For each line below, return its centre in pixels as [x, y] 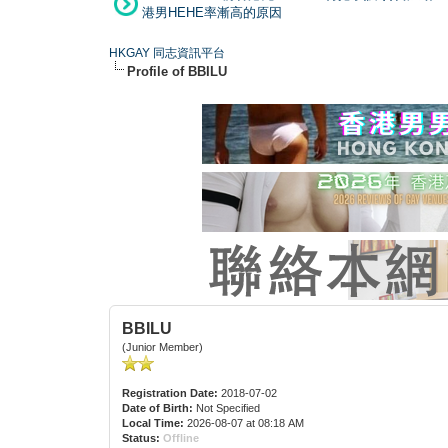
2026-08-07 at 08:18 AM [244, 422]
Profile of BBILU [177, 71]
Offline [181, 437]
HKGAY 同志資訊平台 [167, 52]
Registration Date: [170, 392]
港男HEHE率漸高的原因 [212, 12]
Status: [141, 437]
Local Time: [153, 422]
